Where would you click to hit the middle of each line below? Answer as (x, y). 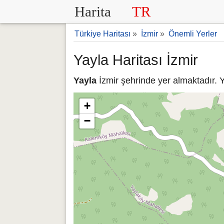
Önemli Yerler (193, 34)
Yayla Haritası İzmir (136, 60)
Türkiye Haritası (102, 34)
